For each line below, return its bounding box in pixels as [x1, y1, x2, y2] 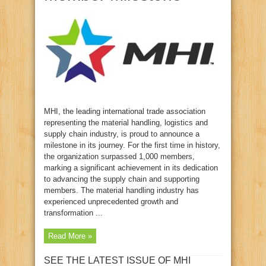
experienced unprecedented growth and [44, 197, 178, 206]
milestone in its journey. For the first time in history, [44, 141, 220, 150]
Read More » [48, 232, 92, 240]
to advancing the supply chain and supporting [44, 175, 199, 183]
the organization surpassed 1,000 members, [44, 152, 195, 161]
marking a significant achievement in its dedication [44, 163, 218, 172]
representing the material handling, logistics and [44, 118, 208, 127]
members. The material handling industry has [44, 186, 199, 195]
